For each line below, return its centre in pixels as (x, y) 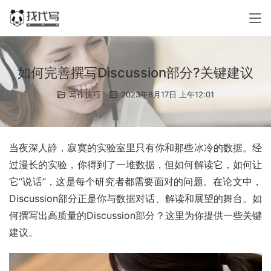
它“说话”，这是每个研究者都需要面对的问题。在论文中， (135, 181)
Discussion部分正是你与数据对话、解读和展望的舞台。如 (135, 198)
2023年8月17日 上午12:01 (166, 94)
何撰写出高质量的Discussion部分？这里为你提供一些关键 (135, 215)
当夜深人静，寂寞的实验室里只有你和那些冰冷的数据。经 (135, 148)
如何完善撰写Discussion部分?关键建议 (135, 73)
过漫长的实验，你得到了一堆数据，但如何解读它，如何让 (135, 165)
